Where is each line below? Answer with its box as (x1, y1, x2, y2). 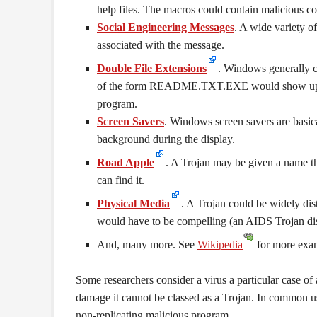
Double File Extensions (97, 62, 207, 74)
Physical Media (97, 197, 170, 209)
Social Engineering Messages (97, 21, 234, 33)
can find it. (97, 174, 144, 186)
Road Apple (97, 156, 154, 168)
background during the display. (97, 133, 235, 145)
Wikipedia (197, 238, 243, 250)
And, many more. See (97, 238, 197, 250)
